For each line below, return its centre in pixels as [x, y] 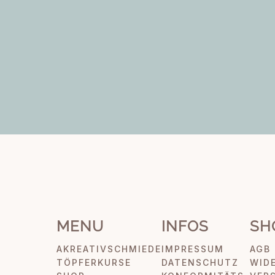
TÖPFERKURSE [94, 262]
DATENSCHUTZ [200, 262]
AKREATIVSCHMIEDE [109, 249]
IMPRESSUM [193, 249]
